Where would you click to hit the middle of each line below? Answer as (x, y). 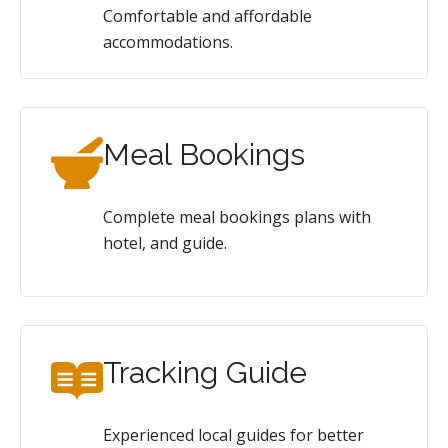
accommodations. (168, 41)
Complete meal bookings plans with (237, 216)
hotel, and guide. (165, 242)
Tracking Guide (205, 372)
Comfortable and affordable (207, 15)
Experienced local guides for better (233, 434)
